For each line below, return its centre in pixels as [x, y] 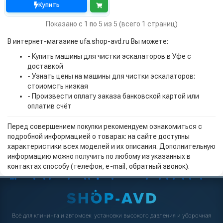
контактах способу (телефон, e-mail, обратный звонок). [99, 167]
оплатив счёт [50, 106]
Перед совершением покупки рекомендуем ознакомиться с [105, 127]
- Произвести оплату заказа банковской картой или [113, 96]
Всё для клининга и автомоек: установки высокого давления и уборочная [111, 215]
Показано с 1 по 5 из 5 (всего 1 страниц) [111, 24]
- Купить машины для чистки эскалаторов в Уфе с [109, 56]
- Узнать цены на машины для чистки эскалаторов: [111, 76]
